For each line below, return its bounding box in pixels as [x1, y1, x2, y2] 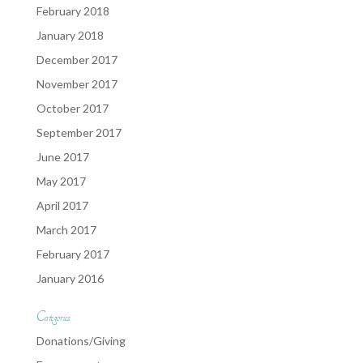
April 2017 [36, 199, 88, 212]
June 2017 [36, 150, 89, 164]
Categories [36, 310, 70, 325]
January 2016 [36, 271, 104, 285]
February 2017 [36, 247, 109, 261]
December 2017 [36, 53, 117, 66]
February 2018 [36, 4, 109, 18]
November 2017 [36, 77, 117, 91]
